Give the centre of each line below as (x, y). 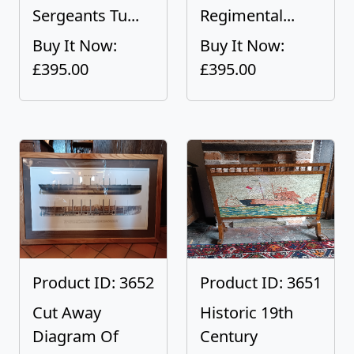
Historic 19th (247, 313)
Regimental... (247, 15)
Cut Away (67, 313)
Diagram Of (75, 336)
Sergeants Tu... (86, 15)
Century (229, 336)
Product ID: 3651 (261, 282)
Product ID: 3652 (93, 282)
